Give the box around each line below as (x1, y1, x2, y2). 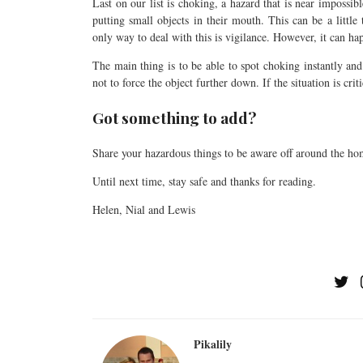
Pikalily (194, 335, 232, 352)
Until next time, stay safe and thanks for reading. (92, 173, 316, 189)
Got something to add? (92, 106, 256, 128)
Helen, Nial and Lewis (92, 201, 195, 217)
